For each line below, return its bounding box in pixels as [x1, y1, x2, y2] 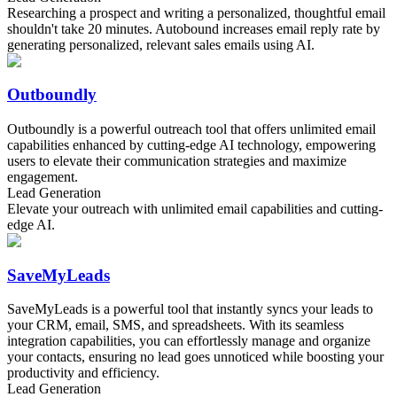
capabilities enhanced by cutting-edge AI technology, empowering [7, 137, 376, 153]
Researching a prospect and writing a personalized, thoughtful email [7, 4, 385, 20]
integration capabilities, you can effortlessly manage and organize [7, 333, 370, 349]
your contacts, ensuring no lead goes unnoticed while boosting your [7, 349, 384, 365]
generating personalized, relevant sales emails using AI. [7, 36, 315, 52]
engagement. [7, 169, 78, 185]
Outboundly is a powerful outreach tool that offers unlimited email [7, 121, 376, 137]
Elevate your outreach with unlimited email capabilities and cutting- [7, 201, 383, 217]
